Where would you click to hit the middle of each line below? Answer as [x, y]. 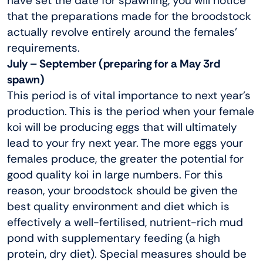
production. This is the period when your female [131, 111]
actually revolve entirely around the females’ [122, 32]
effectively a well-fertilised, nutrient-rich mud [125, 222]
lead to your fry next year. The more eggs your [125, 143]
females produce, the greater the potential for [125, 159]
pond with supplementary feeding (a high [114, 238]
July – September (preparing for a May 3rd [114, 63]
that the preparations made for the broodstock [129, 16]
